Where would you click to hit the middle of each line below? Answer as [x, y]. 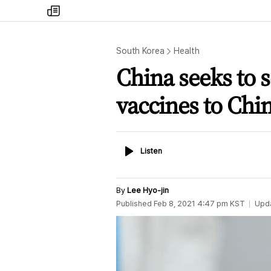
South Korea [140, 51]
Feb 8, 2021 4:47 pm [191, 204]
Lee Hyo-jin [148, 190]
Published [134, 204]
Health [187, 51]
